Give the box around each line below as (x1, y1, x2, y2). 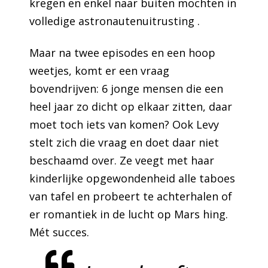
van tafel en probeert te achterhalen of (29, 189, 233, 204)
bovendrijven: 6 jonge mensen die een (29, 81, 224, 96)
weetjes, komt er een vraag (29, 63, 170, 78)
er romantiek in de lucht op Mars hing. (29, 207, 229, 222)
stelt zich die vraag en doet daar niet (29, 135, 220, 150)
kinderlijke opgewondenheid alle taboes (29, 171, 236, 186)
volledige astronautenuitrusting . (29, 13, 203, 28)
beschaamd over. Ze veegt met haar (29, 153, 215, 168)
